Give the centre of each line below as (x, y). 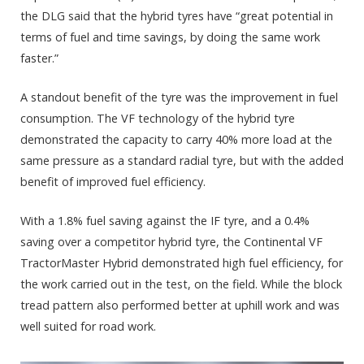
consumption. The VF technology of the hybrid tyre (158, 119)
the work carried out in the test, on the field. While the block (181, 284)
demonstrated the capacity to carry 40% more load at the (176, 140)
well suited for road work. (88, 327)
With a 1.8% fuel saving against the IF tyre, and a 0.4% (165, 221)
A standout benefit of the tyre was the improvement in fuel (179, 97)
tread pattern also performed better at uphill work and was (180, 305)
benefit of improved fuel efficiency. (113, 182)
